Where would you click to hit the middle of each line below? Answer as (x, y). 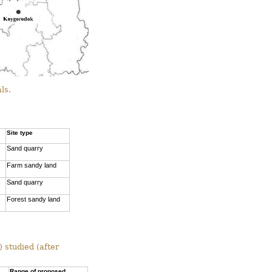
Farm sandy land (31, 165)
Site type (19, 132)
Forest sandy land (33, 199)
